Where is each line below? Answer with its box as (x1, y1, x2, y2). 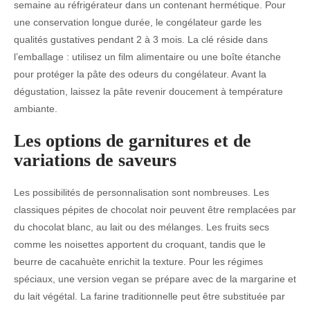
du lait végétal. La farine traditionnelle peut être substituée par (14, 290, 285, 302)
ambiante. (14, 102, 57, 114)
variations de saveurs (14, 149, 176, 170)
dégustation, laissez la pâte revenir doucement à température (14, 85, 283, 97)
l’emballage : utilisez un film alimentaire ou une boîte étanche (14, 51, 281, 62)
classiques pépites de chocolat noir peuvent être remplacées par (14, 203, 296, 215)
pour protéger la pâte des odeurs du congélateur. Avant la (14, 68, 266, 80)
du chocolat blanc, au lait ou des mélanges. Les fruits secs (14, 221, 269, 232)
